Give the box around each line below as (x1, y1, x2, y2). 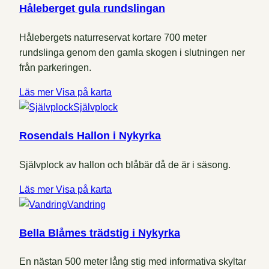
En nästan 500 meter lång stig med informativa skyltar (19, 256, 246, 267)
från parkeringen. (19, 62, 91, 73)
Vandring (67, 199, 106, 210)
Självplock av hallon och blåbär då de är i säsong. (19, 159, 231, 170)
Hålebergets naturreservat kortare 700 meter (19, 32, 207, 43)
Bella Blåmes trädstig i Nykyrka (19, 226, 180, 239)
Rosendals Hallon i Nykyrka (19, 129, 161, 142)
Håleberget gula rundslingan (19, 2, 165, 14)
